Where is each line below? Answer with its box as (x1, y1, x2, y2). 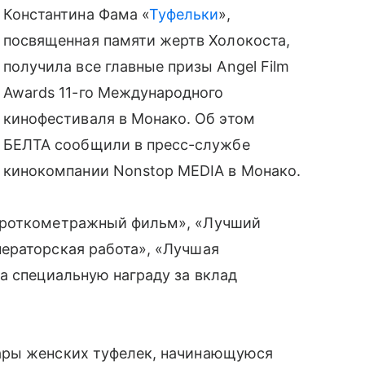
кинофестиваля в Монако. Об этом (3, 110, 255, 127)
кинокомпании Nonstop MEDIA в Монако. (3, 162, 301, 179)
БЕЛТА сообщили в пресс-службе (3, 136, 250, 153)
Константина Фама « (3, 6, 149, 23)
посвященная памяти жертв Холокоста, (3, 32, 290, 49)
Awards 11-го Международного (3, 84, 224, 101)
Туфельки (148, 6, 219, 23)
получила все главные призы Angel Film (3, 58, 289, 75)
